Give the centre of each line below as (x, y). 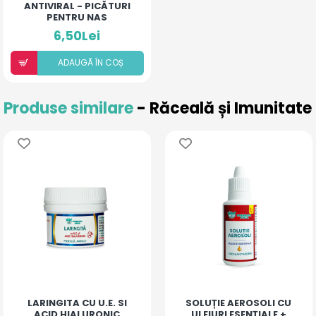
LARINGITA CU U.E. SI (77, 303)
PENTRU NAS (77, 17)
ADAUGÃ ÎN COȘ (90, 62)
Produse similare (70, 108)
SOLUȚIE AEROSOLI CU (239, 303)
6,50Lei (77, 35)
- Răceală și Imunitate (224, 108)
